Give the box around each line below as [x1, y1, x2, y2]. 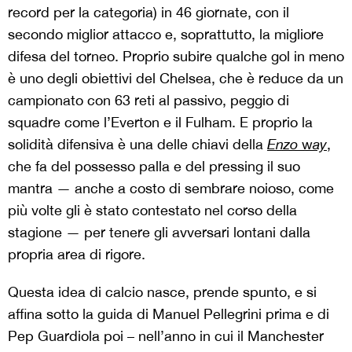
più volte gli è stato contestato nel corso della [8, 202, 297, 219]
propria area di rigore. [8, 246, 145, 263]
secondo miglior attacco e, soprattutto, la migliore [8, 26, 324, 43]
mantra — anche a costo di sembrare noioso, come [8, 180, 334, 197]
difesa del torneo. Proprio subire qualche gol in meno [8, 48, 344, 65]
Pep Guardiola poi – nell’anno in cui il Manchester [8, 328, 324, 345]
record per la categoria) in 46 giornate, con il [8, 4, 289, 21]
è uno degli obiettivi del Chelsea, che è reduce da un [8, 70, 343, 87]
